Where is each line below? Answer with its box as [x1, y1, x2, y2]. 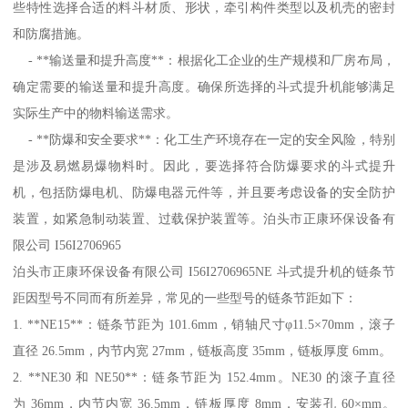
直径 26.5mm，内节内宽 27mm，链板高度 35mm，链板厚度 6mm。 [13, 342, 393, 358]
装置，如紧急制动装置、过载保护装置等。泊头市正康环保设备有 [13, 210, 395, 226]
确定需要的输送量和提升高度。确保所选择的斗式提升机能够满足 [13, 78, 395, 94]
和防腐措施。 [13, 25, 90, 41]
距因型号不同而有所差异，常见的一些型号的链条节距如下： [13, 290, 358, 305]
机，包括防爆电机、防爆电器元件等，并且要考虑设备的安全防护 [13, 184, 395, 199]
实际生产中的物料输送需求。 [13, 105, 179, 120]
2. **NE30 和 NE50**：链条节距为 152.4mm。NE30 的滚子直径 [13, 369, 395, 384]
